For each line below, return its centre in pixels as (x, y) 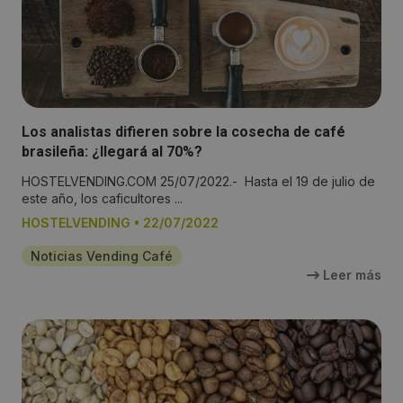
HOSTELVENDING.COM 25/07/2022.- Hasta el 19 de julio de (198, 182)
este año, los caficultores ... (102, 199)
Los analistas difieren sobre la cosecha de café (184, 132)
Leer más (350, 275)
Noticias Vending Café (102, 256)
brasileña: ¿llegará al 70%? (112, 152)
